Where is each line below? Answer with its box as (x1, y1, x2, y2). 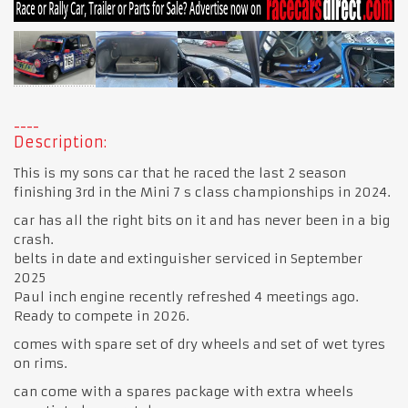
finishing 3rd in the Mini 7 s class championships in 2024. (14, 183, 391, 200)
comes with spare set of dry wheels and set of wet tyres (14, 335, 385, 352)
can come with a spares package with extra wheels (14, 382, 353, 400)
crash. (14, 230, 58, 248)
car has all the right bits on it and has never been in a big (14, 211, 390, 229)
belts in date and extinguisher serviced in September (14, 250, 362, 267)
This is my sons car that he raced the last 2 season (14, 164, 346, 181)
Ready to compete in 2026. (14, 307, 189, 324)
